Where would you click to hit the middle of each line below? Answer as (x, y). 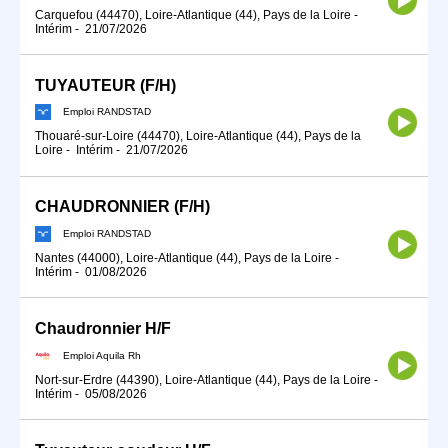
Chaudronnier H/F (103, 329)
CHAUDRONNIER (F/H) (122, 207)
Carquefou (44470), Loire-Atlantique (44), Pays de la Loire (193, 14)
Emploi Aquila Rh (102, 355)
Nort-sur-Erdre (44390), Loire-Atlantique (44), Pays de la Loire (203, 379)
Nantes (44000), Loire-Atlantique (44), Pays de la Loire (183, 258)
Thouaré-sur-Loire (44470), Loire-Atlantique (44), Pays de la (198, 136)
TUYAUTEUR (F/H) (105, 85)
